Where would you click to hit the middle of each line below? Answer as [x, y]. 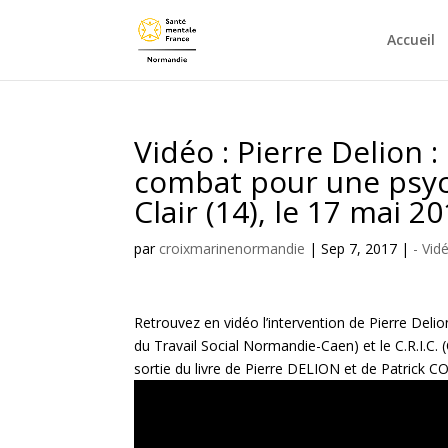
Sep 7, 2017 [359, 248]
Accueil [410, 39]
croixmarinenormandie [232, 248]
